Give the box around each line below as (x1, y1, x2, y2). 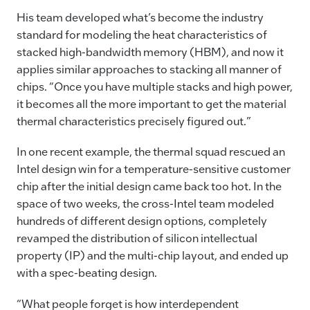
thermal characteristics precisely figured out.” (17, 113, 251, 129)
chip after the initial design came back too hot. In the (17, 179, 282, 194)
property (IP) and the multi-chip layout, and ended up (17, 248, 289, 263)
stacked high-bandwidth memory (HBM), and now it (17, 44, 284, 60)
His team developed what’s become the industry (17, 10, 264, 25)
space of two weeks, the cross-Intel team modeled (17, 196, 274, 211)
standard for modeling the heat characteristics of (17, 27, 267, 42)
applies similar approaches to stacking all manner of (17, 62, 282, 77)
